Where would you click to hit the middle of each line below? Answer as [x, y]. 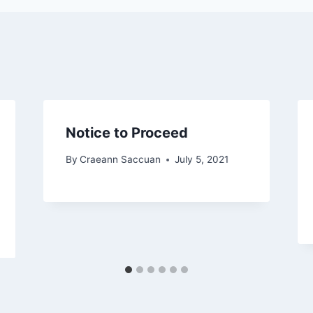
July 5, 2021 [201, 160]
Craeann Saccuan [120, 160]
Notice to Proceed [126, 132]
